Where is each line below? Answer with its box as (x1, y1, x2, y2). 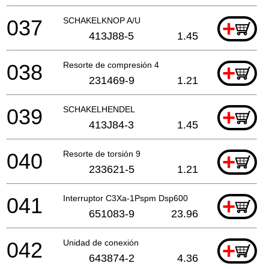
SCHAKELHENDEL (63, 104, 135, 114)
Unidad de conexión (63, 237, 139, 247)
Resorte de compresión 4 (63, 59, 159, 70)
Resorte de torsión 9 (63, 148, 141, 159)
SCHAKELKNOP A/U (63, 15, 141, 25)
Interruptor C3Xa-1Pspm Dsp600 (63, 193, 188, 203)
